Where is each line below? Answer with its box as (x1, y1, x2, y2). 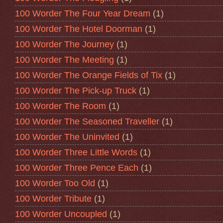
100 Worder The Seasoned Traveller (15, 116, 159, 126)
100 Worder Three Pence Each (15, 162, 138, 173)
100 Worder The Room (15, 101, 106, 111)
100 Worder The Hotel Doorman (15, 23, 142, 34)
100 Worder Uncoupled (15, 209, 107, 219)
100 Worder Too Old (15, 178, 95, 188)
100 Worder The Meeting (15, 54, 114, 65)
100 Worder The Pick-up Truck (15, 85, 136, 96)
